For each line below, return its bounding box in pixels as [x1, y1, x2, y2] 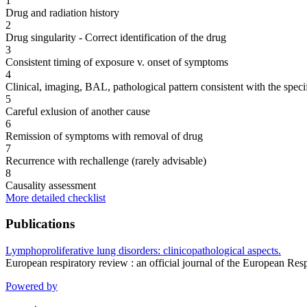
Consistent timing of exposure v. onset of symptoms [5, 56, 228, 68]
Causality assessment [5, 179, 96, 191]
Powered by [5, 280, 58, 292]
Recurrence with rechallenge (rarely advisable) [5, 154, 206, 167]
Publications [5, 217, 75, 232]
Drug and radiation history [5, 6, 119, 19]
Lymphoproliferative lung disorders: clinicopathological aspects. [5, 244, 281, 256]
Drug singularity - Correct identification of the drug [5, 31, 226, 43]
